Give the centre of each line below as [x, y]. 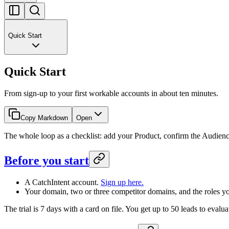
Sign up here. [122, 182]
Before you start [47, 160]
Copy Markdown [44, 118]
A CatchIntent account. [63, 182]
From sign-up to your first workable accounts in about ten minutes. [111, 93]
